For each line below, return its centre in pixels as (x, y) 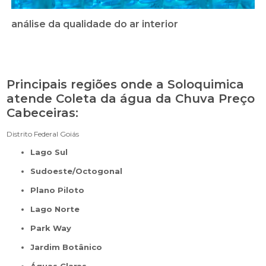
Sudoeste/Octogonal (79, 171)
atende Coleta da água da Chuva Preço (131, 99)
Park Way (54, 228)
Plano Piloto (61, 190)
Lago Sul (52, 152)
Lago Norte (58, 209)
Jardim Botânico (69, 247)
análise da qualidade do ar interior (95, 24)
